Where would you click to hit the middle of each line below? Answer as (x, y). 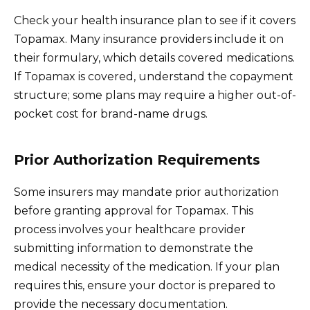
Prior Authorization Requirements (137, 159)
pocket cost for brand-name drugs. (111, 113)
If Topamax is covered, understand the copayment (154, 76)
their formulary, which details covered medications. (154, 57)
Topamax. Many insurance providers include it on (149, 39)
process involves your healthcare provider (130, 229)
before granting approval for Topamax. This (134, 210)
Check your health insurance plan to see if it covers (155, 20)
